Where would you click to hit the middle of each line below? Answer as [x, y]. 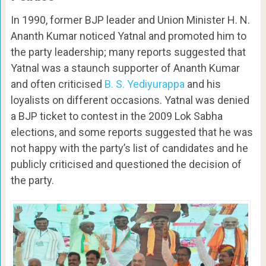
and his [202, 84]
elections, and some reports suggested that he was [132, 132]
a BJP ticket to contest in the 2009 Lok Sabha [116, 116]
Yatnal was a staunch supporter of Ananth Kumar [125, 68]
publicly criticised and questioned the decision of [126, 164]
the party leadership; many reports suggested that [128, 52]
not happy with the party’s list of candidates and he [129, 148]
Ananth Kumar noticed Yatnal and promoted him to [128, 36]
